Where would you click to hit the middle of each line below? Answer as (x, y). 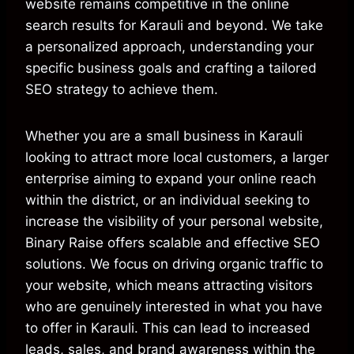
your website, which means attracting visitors (169, 286)
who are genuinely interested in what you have (174, 307)
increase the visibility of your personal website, (174, 222)
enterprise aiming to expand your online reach (171, 179)
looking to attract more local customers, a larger (177, 158)
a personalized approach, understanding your (169, 47)
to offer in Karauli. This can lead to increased (168, 328)
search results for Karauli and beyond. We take (174, 26)
